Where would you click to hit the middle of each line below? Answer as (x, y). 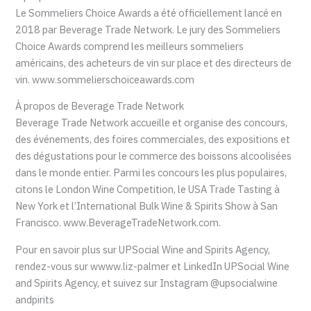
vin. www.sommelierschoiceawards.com (105, 79)
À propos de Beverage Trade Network (100, 106)
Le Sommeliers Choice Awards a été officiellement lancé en (149, 12)
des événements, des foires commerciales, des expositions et (153, 140)
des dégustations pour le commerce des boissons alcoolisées (154, 156)
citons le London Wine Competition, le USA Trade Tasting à (148, 190)
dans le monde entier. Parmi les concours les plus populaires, (151, 173)
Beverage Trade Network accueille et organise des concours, (152, 123)
